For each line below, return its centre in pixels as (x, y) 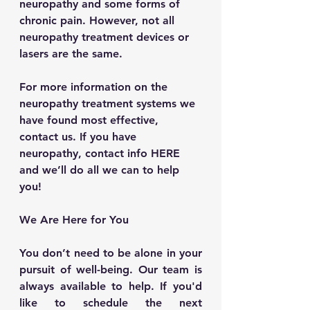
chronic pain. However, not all (99, 21)
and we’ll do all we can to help (101, 170)
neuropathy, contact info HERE (101, 154)
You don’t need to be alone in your (111, 253)
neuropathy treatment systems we (109, 104)
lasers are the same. (71, 54)
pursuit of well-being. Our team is (111, 270)
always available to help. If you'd (111, 286)
